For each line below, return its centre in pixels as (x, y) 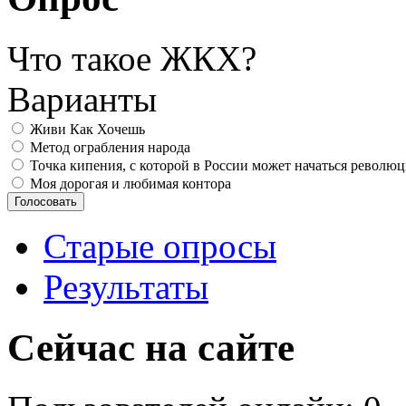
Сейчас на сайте (151, 347)
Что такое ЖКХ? (132, 58)
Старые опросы (160, 246)
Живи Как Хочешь (87, 129)
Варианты (82, 99)
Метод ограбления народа (110, 147)
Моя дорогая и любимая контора (130, 183)
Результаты (126, 286)
